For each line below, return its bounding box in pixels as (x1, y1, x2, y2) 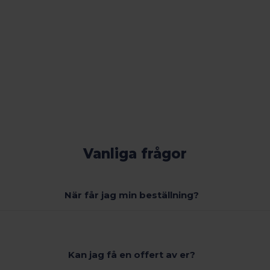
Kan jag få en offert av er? (68, 249, 196, 261)
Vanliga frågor (83, 145, 187, 163)
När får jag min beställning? (64, 189, 199, 201)
